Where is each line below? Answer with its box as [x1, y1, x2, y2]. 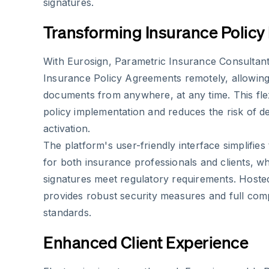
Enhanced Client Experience [43, 232, 248, 253]
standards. [43, 207, 91, 219]
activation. [43, 122, 91, 135]
